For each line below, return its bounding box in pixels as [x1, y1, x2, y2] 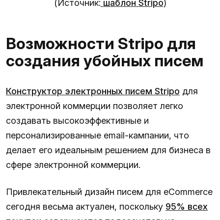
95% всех [165, 201, 208, 212]
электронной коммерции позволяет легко [6, 101, 183, 111]
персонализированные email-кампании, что [6, 130, 189, 141]
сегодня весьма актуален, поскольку [6, 201, 165, 212]
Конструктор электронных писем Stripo [6, 86, 180, 97]
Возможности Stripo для [6, 34, 196, 54]
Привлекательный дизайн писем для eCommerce [6, 187, 213, 197]
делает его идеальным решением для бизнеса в [6, 145, 211, 156]
